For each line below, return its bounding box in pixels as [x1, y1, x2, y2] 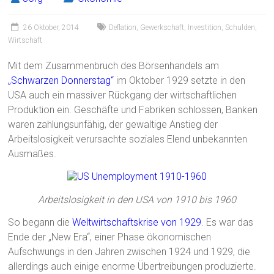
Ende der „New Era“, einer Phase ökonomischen [8, 231, 212, 243]
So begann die [8, 217, 73, 229]
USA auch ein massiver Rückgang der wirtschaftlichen [8, 89, 237, 102]
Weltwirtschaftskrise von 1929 [72, 217, 202, 229]
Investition [188, 23, 222, 32]
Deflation [109, 23, 137, 32]
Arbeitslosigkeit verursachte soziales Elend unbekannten [8, 133, 248, 146]
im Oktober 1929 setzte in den [114, 75, 246, 87]
